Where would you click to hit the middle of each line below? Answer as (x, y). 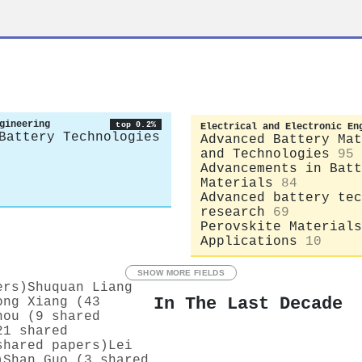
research (233, 212)
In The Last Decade (248, 304)
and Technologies (265, 154)
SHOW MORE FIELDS (181, 272)
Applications (249, 241)
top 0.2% (136, 124)
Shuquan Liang (80, 287)
